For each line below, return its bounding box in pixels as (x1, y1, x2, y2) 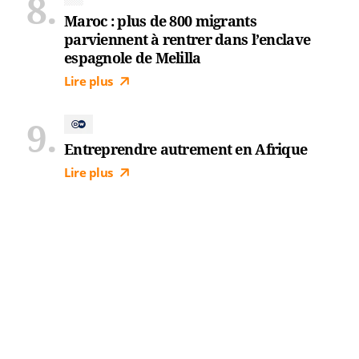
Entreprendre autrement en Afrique (64, 139, 308, 159)
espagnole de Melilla (64, 48, 201, 67)
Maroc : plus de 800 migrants (64, 11, 256, 30)
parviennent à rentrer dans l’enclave (64, 30, 311, 49)
